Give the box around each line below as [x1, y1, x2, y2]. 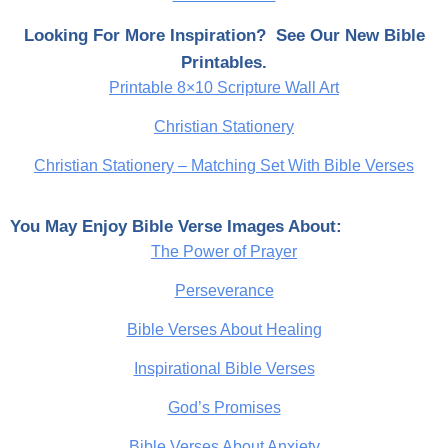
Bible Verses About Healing [126, 320, 322, 338]
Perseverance [174, 281, 274, 299]
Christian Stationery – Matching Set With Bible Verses [34, 156, 414, 174]
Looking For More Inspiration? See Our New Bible [23, 25, 425, 45]
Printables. [181, 52, 267, 72]
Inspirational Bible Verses [133, 359, 315, 377]
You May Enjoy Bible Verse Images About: [10, 216, 342, 236]
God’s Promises [167, 398, 281, 416]
